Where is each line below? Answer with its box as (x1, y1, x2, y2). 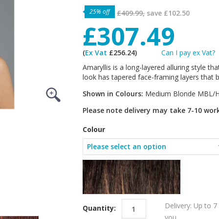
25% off (89, 7, 110, 16)
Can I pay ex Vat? (161, 48, 215, 57)
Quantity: (83, 203, 118, 213)
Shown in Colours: (83, 89, 145, 98)
